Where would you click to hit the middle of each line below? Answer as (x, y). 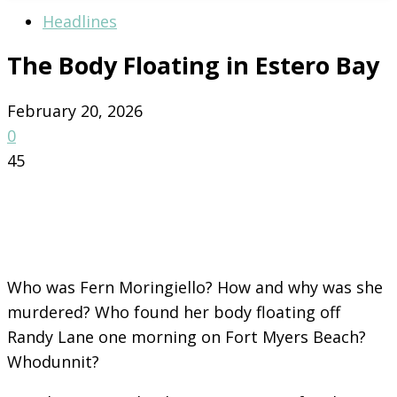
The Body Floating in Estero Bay (193, 66)
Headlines (80, 21)
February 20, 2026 (75, 110)
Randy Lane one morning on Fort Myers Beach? (187, 336)
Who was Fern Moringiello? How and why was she (195, 287)
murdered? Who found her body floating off (174, 311)
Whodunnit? (53, 361)
